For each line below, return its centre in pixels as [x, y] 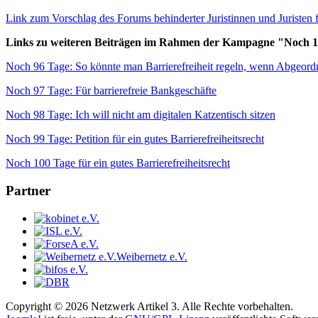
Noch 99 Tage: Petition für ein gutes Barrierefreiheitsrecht [135, 139]
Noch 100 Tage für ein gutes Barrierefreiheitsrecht [118, 163]
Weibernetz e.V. [152, 256]
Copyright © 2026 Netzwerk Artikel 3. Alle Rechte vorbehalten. [149, 306]
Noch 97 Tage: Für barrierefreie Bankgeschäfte [111, 91]
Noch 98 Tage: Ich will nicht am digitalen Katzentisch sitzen [141, 115]
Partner [28, 190]
